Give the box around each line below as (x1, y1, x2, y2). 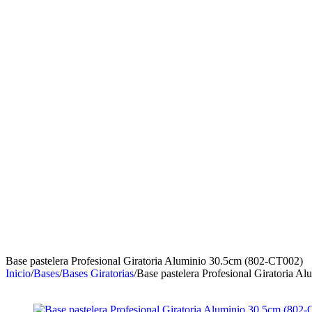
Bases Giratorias (62, 267, 134, 279)
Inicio (6, 267, 31, 279)
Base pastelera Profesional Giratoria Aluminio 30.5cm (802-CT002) (6, 254, 303, 267)
